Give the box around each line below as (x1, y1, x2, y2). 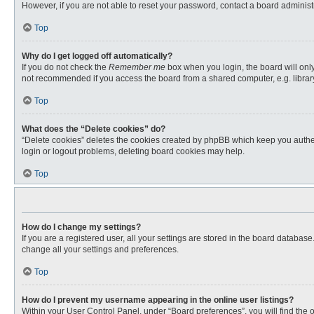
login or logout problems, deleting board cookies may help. (22, 146, 245, 156)
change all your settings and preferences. (22, 245, 179, 254)
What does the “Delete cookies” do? (22, 124, 165, 134)
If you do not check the (22, 62, 109, 72)
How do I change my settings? (22, 222, 141, 232)
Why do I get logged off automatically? (22, 51, 172, 61)
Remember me (109, 62, 165, 72)
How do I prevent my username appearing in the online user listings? (22, 295, 294, 305)
